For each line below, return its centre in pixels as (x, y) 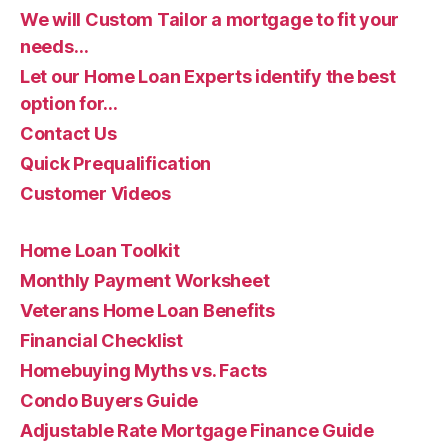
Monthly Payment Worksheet (145, 280)
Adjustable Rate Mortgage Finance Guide (197, 430)
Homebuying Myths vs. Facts (143, 370)
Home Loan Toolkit (100, 250)
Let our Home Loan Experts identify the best (208, 76)
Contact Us (68, 133)
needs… (54, 46)
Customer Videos (95, 193)
